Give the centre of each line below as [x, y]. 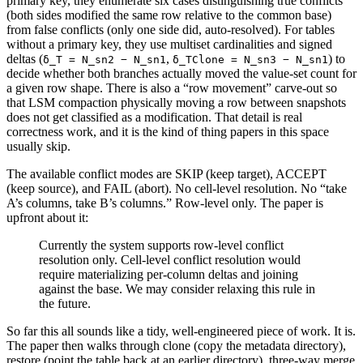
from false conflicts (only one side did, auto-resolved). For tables [171, 30]
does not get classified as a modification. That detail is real [154, 117]
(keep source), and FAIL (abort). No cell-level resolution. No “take [177, 189]
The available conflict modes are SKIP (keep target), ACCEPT [167, 174]
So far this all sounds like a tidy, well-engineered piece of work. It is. [181, 331]
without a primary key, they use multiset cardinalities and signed [169, 45]
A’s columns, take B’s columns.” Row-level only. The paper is [165, 203]
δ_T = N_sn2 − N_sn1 [105, 60]
